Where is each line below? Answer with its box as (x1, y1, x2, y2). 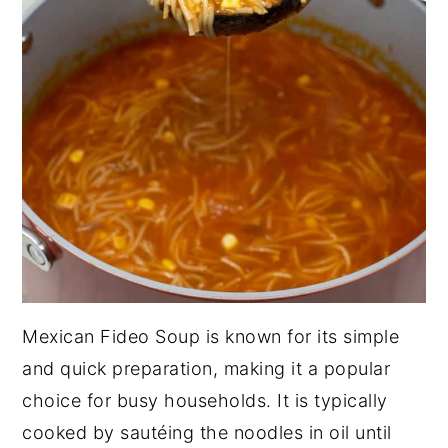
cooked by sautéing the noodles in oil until (22, 421, 392, 443)
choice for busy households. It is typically (22, 389, 388, 411)
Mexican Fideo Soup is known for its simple (22, 325, 400, 347)
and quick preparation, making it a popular (22, 357, 391, 379)
